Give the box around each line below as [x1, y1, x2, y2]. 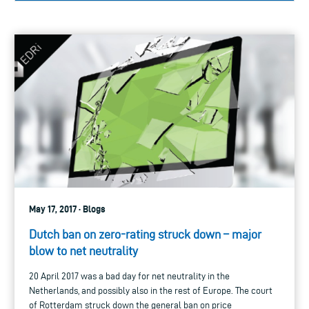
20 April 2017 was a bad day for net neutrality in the [29, 271, 230, 282]
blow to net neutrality [29, 244, 138, 258]
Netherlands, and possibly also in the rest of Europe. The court [29, 286, 272, 297]
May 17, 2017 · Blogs [29, 203, 106, 215]
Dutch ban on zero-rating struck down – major [29, 228, 261, 241]
